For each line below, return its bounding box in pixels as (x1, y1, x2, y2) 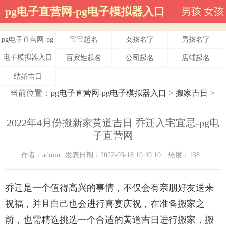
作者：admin (21, 151, 60, 159)
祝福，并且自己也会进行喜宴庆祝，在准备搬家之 (5, 199, 205, 209)
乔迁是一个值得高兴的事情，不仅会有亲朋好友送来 (5, 183, 214, 193)
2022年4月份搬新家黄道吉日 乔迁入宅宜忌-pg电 (7, 117, 219, 129)
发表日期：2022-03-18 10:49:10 (65, 151, 163, 159)
